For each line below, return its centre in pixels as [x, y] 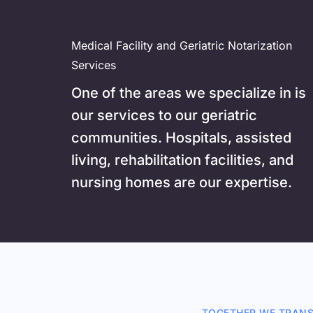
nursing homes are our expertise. [184, 182]
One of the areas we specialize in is [189, 93]
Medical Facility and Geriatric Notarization [182, 45]
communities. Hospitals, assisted [182, 138]
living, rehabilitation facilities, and [183, 160]
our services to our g [141, 115]
